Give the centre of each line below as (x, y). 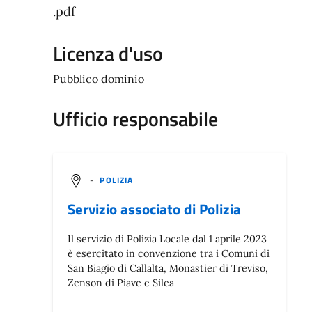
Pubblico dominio (98, 79)
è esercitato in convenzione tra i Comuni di (168, 254)
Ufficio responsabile (135, 119)
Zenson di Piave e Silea (120, 283)
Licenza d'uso (108, 54)
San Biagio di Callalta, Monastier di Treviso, (167, 268)
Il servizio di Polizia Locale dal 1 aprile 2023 (167, 239)
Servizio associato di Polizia (154, 209)
